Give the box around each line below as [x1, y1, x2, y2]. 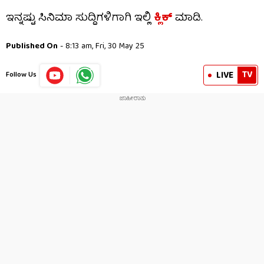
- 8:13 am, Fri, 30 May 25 [58, 39, 144, 54]
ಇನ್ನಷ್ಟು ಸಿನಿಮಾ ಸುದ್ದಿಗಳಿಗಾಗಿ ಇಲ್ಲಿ [6, 9, 154, 28]
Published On [6, 39, 58, 54]
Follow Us [6, 68, 37, 81]
